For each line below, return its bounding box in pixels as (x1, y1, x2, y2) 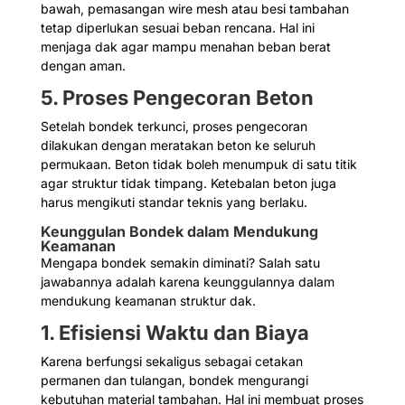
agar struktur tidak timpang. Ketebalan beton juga (40, 175, 336, 192)
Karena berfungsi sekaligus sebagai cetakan (40, 353, 303, 370)
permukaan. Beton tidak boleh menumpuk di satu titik (40, 156, 357, 173)
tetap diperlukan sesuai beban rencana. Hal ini (40, 20, 315, 36)
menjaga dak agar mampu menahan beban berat (40, 39, 331, 55)
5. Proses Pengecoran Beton (40, 86, 314, 110)
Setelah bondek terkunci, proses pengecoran (40, 118, 307, 135)
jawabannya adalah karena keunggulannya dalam (40, 274, 334, 290)
